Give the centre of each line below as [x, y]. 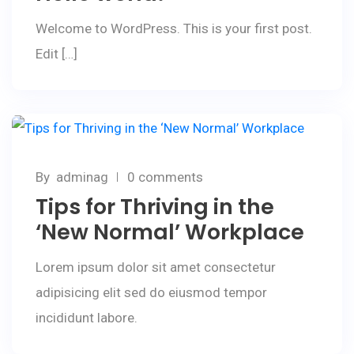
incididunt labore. [87, 317]
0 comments [165, 177]
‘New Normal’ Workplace [170, 232]
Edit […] [56, 54]
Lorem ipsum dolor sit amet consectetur [156, 267]
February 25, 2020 [126, 153]
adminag [82, 177]
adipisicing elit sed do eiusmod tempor [151, 292]
